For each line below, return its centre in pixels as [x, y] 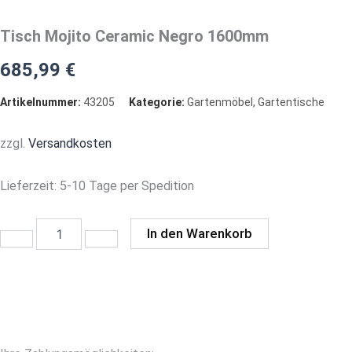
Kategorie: [157, 102]
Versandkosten [70, 143]
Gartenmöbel [220, 102]
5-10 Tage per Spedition [127, 185]
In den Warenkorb [200, 233]
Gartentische [291, 102]
